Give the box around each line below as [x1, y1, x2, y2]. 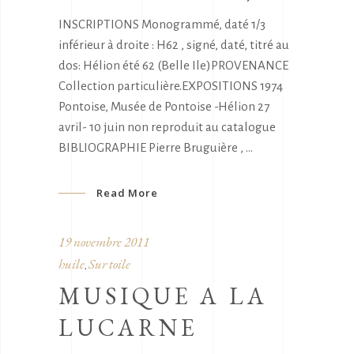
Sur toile [88, 255, 130, 273]
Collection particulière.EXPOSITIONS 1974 [58, 78, 283, 92]
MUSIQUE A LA [58, 281, 268, 312]
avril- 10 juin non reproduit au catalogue [58, 119, 276, 134]
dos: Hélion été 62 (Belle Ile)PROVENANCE [58, 58, 288, 72]
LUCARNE [58, 312, 198, 344]
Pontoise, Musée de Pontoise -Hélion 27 [58, 99, 269, 113]
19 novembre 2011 [58, 233, 149, 251]
